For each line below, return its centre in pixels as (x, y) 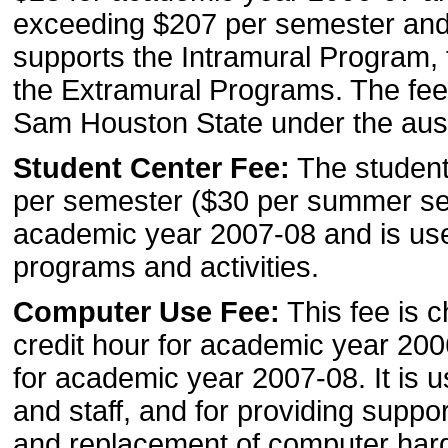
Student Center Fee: (151, 167)
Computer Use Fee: (146, 311)
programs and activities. (166, 266)
